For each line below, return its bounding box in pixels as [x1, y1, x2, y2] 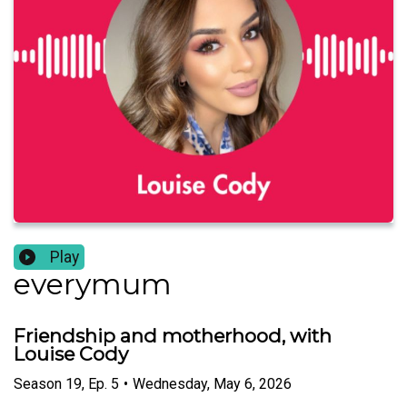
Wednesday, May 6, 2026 [133, 374, 292, 392]
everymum [14, 266, 172, 303]
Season [14, 374, 62, 392]
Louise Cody [14, 342, 128, 366]
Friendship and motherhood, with [14, 324, 332, 348]
